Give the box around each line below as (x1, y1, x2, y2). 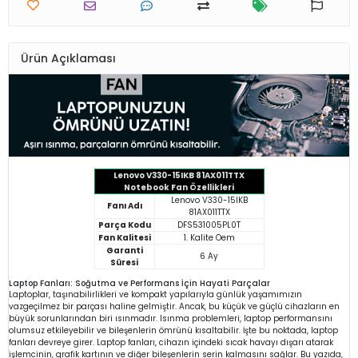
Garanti (105, 244, 143, 257)
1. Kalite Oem (183, 231, 235, 244)
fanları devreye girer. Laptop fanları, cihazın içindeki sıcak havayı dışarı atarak (9, 336, 333, 348)
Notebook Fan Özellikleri (124, 181, 234, 193)
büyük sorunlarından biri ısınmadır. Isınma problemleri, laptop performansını (9, 312, 332, 324)
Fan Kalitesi (97, 231, 151, 244)
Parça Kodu (97, 218, 151, 231)
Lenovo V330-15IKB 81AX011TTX (113, 169, 245, 181)
